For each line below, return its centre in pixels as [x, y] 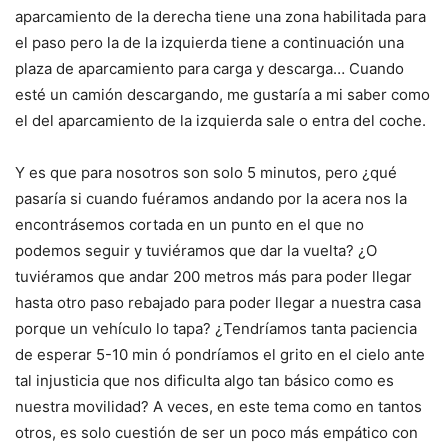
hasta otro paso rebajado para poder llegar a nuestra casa [218, 302]
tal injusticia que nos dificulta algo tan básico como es [204, 380]
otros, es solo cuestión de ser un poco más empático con [216, 432]
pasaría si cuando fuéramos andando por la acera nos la [211, 198]
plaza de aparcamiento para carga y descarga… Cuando [209, 68]
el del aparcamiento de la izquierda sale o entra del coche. [220, 120]
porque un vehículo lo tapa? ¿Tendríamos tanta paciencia [216, 328]
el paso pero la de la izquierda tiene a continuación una [209, 42]
